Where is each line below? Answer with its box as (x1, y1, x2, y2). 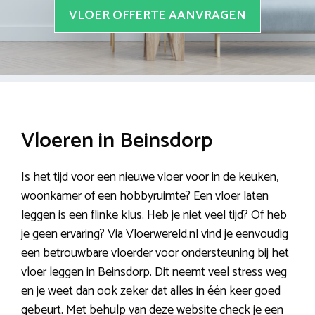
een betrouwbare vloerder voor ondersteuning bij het (21, 243, 289, 264)
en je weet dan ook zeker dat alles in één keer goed (21, 281, 281, 302)
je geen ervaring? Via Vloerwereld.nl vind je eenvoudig (21, 224, 288, 245)
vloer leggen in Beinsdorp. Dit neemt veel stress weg (21, 262, 287, 283)
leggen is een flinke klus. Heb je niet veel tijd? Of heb (21, 205, 287, 226)
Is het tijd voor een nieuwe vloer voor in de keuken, (21, 167, 278, 188)
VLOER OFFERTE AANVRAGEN (69, 5, 246, 27)
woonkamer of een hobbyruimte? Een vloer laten (21, 186, 269, 207)
